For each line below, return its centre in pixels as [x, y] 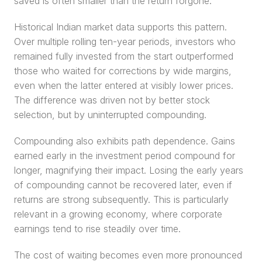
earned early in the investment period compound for [125, 156]
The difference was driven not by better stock [112, 100]
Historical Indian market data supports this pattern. [120, 27]
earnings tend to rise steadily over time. [97, 229]
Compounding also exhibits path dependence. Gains [125, 141]
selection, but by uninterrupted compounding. [110, 115]
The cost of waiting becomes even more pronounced [128, 255]
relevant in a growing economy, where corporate [118, 214]
